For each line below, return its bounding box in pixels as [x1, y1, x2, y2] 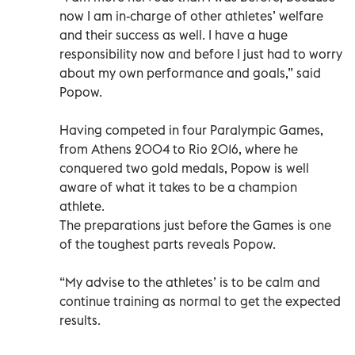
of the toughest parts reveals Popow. [59, 235, 276, 252]
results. [59, 311, 101, 328]
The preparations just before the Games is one [59, 216, 331, 233]
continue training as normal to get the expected [59, 292, 341, 309]
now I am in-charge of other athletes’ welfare [59, 7, 323, 24]
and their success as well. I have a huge [59, 26, 288, 43]
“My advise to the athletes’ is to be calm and [59, 273, 320, 290]
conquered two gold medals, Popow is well [59, 159, 309, 176]
